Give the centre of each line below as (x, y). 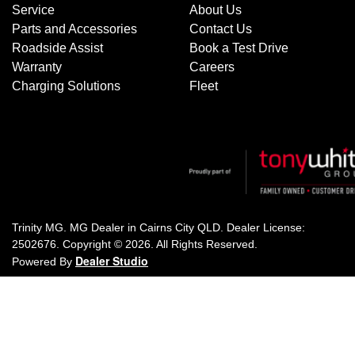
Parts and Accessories (74, 29)
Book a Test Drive (239, 48)
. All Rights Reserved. (204, 244)
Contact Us (221, 29)
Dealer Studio (112, 261)
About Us (216, 10)
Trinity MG (38, 228)
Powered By (44, 262)
